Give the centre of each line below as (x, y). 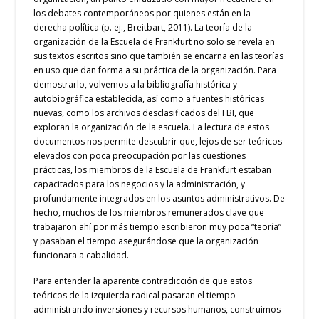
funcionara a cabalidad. (82, 256)
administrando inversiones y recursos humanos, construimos (157, 309)
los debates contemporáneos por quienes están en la (142, 14)
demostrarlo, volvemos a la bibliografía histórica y (136, 85)
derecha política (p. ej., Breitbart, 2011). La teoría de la (143, 28)
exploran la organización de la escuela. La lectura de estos (152, 127)
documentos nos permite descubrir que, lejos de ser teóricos (158, 142)
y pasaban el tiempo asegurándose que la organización (146, 241)
